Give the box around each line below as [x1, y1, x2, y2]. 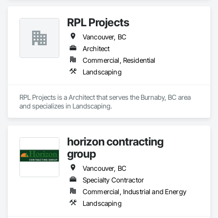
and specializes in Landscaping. [19, 102, 112, 110]
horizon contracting [67, 135, 163, 148]
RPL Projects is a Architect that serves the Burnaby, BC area [19, 93, 191, 101]
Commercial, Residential [83, 56, 156, 64]
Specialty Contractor [83, 176, 144, 184]
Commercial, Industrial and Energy [83, 187, 186, 196]
